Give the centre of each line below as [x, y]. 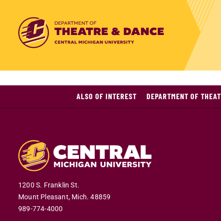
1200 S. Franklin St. [49, 185]
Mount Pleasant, [44, 197]
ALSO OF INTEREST [107, 96]
